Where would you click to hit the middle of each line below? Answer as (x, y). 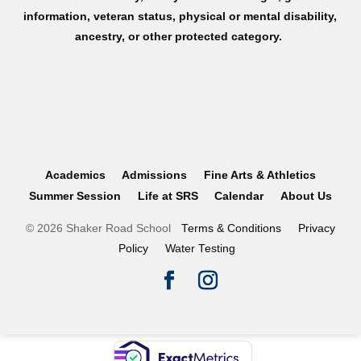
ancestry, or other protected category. (179, 37)
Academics (75, 174)
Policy (134, 248)
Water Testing (201, 248)
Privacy (316, 228)
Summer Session (75, 195)
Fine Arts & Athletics (260, 174)
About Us (307, 195)
